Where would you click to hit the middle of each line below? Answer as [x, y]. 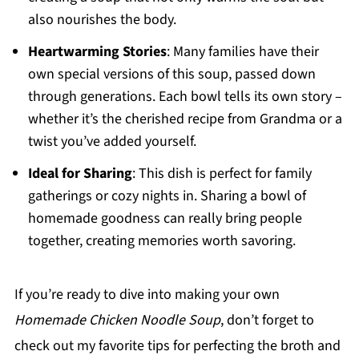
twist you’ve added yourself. [112, 141]
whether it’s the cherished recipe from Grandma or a [185, 119]
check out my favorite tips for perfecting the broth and [177, 346]
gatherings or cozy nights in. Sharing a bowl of [167, 196]
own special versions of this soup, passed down [171, 74]
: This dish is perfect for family [222, 173]
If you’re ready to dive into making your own [147, 294]
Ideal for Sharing [80, 173]
